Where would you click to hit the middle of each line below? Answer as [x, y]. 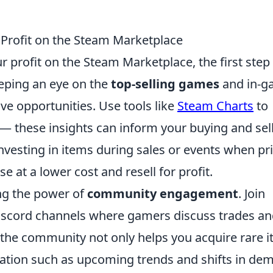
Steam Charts [215, 106]
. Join [252, 193]
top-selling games [165, 84]
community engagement [163, 193]
